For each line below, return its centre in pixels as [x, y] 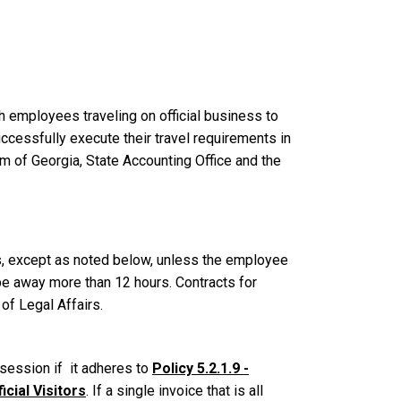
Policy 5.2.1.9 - [200, 368]
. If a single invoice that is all [175, 390]
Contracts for [216, 283]
